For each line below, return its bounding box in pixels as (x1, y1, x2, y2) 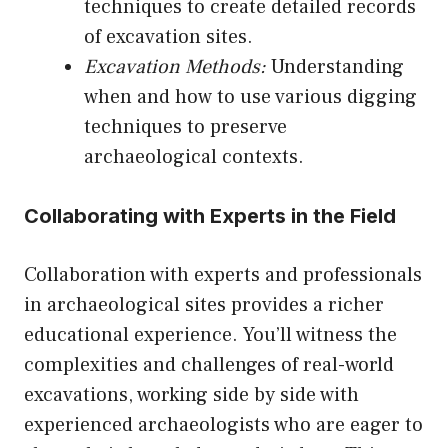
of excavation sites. (84, 24, 253, 51)
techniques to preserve (84, 114, 287, 141)
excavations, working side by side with (24, 382, 359, 409)
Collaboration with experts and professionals (24, 262, 422, 289)
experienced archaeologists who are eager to (24, 412, 423, 439)
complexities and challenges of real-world (24, 352, 394, 379)
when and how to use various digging (84, 84, 417, 111)
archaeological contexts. (84, 144, 304, 171)
